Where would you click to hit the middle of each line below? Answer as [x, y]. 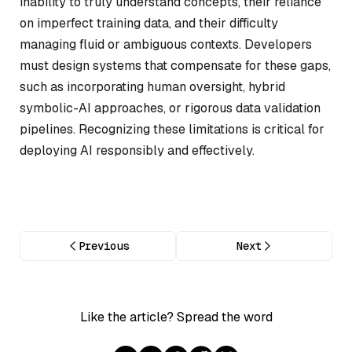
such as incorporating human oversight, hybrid [152, 87]
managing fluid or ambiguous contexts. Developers [166, 45]
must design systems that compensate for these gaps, [175, 66]
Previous [103, 246]
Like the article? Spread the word [176, 317]
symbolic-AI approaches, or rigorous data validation [170, 108]
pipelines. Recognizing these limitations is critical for [172, 130]
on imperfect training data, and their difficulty [149, 24]
